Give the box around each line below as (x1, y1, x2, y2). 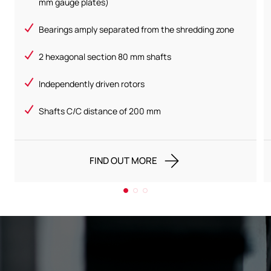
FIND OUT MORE (90, 154, 157, 168)
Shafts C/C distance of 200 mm (39, 105, 161, 117)
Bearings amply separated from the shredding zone (39, 23, 234, 35)
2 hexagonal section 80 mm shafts (39, 50, 171, 62)
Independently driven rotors (39, 77, 145, 90)
